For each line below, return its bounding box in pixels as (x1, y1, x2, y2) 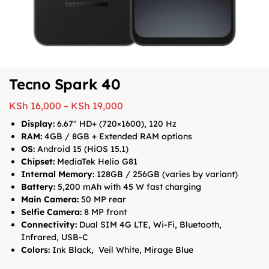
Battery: (21, 181, 55, 192)
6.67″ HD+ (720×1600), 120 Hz (55, 118, 177, 129)
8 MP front (82, 206, 127, 217)
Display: (21, 118, 55, 129)
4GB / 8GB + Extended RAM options (42, 130, 192, 142)
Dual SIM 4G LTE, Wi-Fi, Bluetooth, (77, 219, 222, 230)
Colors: (21, 244, 50, 255)
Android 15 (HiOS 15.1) (35, 143, 128, 154)
